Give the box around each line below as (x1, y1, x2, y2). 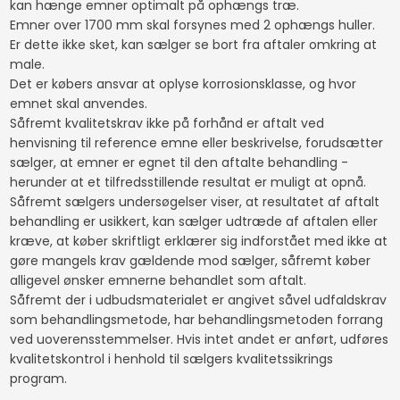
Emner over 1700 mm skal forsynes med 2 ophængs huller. (9, 15, 379, 34)
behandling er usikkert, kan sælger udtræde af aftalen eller (9, 212, 378, 230)
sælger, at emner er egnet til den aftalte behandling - (9, 153, 348, 171)
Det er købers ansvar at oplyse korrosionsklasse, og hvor (9, 74, 356, 93)
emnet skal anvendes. (9, 94, 151, 112)
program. (9, 369, 67, 387)
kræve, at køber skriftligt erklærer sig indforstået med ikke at (9, 231, 387, 250)
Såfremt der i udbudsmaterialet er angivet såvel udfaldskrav (9, 290, 387, 309)
